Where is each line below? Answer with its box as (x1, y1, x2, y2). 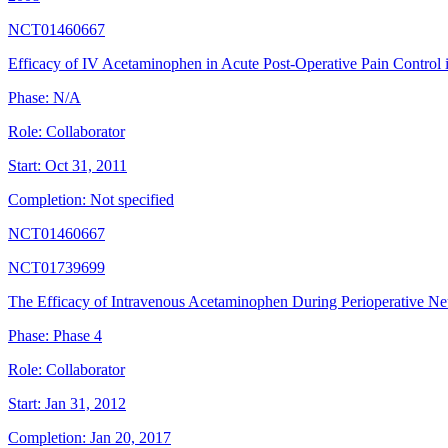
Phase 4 (53, 327, 102, 345)
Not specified (90, 191, 174, 209)
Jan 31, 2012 (45, 395, 126, 413)
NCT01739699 (8, 259, 105, 277)
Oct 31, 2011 (45, 157, 127, 175)
